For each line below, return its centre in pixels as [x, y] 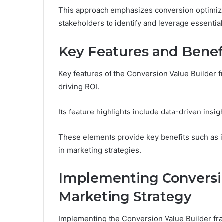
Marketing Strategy [125, 196]
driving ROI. [79, 86]
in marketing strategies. [100, 150]
